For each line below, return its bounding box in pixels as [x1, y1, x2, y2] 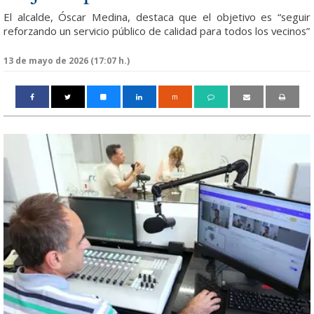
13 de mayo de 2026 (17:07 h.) [4, 55, 130, 67]
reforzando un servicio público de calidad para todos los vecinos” [4, 24, 310, 38]
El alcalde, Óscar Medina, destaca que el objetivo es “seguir [4, 10, 310, 24]
